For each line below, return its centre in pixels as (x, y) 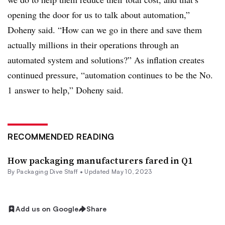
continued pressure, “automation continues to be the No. (110, 75)
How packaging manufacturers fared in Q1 (100, 160)
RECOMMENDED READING (61, 137)
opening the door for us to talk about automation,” (99, 15)
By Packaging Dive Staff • (45, 172)
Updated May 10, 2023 (118, 172)
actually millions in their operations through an (93, 45)
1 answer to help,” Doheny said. (66, 90)
